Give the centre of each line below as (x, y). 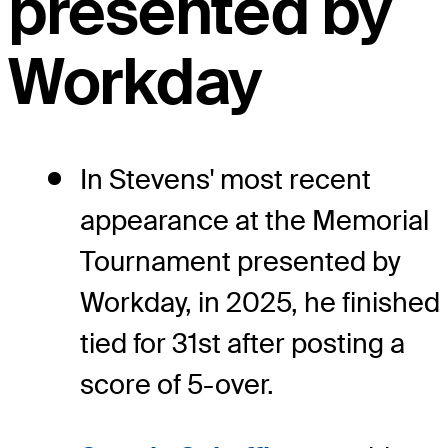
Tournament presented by (240, 262)
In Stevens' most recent (225, 180)
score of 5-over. (177, 385)
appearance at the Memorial (254, 221)
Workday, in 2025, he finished (260, 303)
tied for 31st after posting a (242, 344)
